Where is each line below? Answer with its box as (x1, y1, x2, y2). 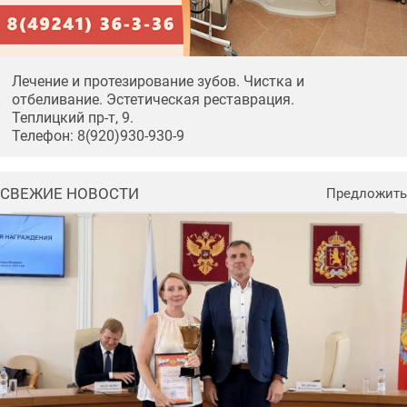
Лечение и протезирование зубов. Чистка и (11, 72, 304, 90)
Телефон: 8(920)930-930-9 (11, 126, 184, 144)
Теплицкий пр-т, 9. (11, 108, 134, 126)
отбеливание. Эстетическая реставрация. (11, 90, 294, 108)
